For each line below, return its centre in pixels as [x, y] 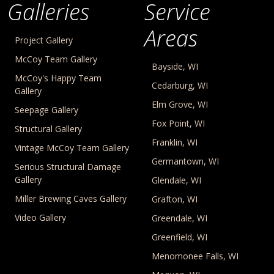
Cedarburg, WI [180, 85]
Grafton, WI [175, 199]
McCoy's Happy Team [58, 78]
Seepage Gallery [46, 109]
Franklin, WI [175, 142]
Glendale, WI [176, 180]
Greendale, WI [180, 218]
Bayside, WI [175, 66]
